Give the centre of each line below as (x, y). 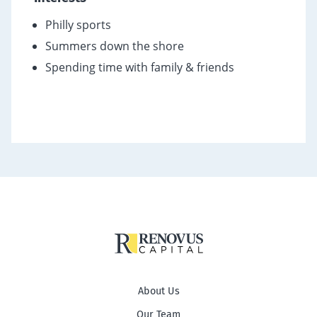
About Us (158, 291)
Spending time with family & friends (140, 67)
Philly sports (78, 25)
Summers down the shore (115, 46)
